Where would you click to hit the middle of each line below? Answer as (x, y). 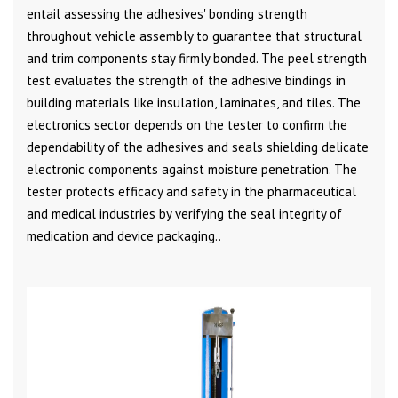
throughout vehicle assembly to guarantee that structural (194, 36)
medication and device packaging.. (124, 235)
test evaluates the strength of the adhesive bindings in (186, 80)
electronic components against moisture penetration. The (192, 169)
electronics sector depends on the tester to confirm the (187, 124)
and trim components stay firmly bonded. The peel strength (197, 58)
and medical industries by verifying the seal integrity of (184, 213)
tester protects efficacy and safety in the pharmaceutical (191, 191)
